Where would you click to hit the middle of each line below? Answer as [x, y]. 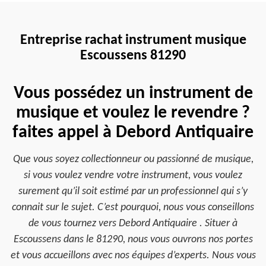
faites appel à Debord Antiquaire [133, 133]
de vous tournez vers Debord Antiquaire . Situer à [133, 224]
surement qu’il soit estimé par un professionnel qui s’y [133, 191]
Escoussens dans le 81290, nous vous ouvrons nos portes [133, 240]
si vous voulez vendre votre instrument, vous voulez [133, 175]
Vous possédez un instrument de [133, 94]
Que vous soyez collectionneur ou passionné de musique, [133, 159]
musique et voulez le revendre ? [133, 113]
